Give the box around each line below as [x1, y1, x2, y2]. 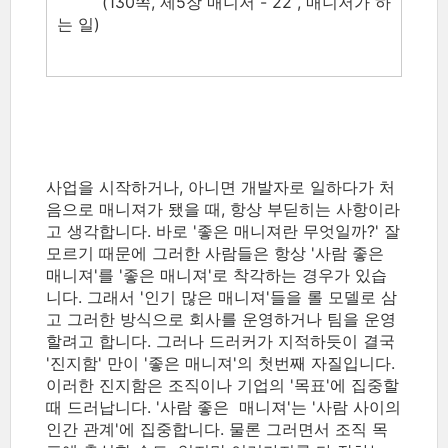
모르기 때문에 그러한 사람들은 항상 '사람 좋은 [46, 243, 384, 263]
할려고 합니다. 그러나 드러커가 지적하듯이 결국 [46, 331, 395, 351]
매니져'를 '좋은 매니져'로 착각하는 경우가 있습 [46, 265, 387, 285]
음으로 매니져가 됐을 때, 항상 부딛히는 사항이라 [46, 199, 400, 219]
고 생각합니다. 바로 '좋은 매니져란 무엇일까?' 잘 [46, 221, 400, 241]
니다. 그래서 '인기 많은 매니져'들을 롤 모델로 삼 [46, 287, 397, 307]
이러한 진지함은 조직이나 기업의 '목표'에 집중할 [46, 375, 399, 395]
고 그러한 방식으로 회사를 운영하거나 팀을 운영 [46, 309, 396, 329]
